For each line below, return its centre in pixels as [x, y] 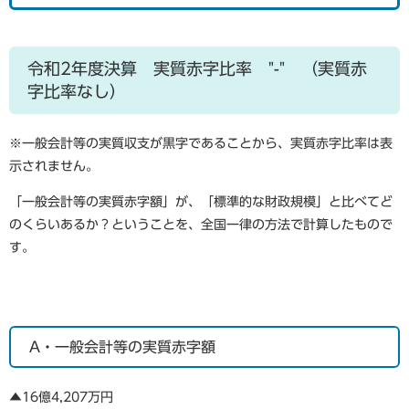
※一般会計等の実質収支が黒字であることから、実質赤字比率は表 [201, 143]
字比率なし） [77, 91]
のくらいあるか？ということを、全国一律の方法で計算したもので [201, 225]
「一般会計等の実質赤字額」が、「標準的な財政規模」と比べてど [201, 202]
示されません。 [54, 166]
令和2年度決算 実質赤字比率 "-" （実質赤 [197, 68]
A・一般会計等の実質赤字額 [122, 347]
